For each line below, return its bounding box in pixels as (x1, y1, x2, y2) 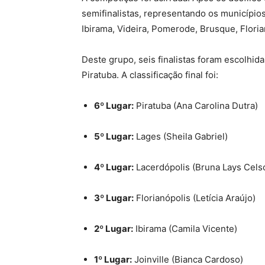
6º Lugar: (94, 100, 134, 112)
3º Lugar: (94, 192, 134, 204)
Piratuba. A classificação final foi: (82, 69, 218, 81)
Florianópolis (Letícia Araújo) (134, 192, 256, 204)
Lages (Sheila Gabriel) (134, 131, 228, 143)
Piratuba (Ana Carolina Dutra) (134, 100, 258, 112)
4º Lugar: (94, 161, 134, 173)
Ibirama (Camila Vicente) (133, 223, 237, 235)
